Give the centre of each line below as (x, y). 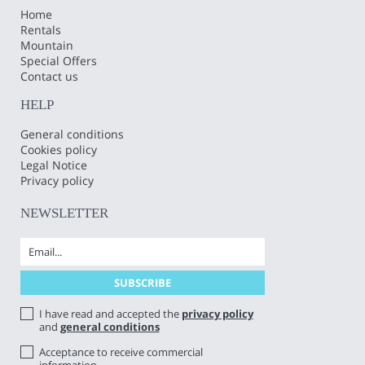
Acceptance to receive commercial (121, 352)
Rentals (41, 29)
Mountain (47, 45)
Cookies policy (59, 149)
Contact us (49, 76)
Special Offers (59, 60)
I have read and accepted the (110, 313)
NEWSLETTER (64, 213)
